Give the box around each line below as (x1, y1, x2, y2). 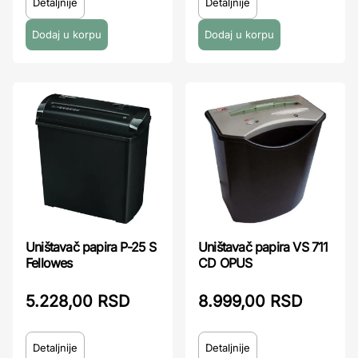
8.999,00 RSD (198, 292, 302, 311)
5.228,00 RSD (26, 292, 129, 311)
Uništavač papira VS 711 (198, 239, 328, 255)
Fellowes (26, 255, 73, 271)
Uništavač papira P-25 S (26, 239, 157, 255)
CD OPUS (198, 255, 253, 271)
